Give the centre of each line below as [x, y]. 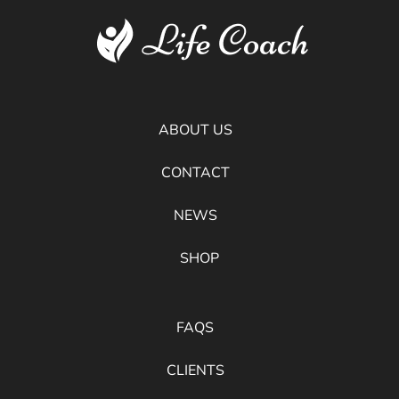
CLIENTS [195, 370]
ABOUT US [195, 130]
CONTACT [195, 173]
